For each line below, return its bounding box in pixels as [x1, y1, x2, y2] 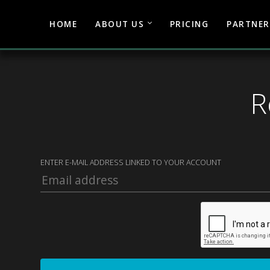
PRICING [169, 19, 209, 30]
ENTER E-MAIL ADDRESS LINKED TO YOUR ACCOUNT [40, 157, 221, 168]
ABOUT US [95, 19, 144, 30]
